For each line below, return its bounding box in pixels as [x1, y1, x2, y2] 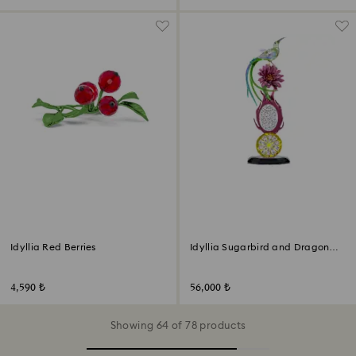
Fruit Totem [190, 253, 244, 263]
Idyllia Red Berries [10, 242, 96, 252]
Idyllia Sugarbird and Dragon [190, 242, 330, 252]
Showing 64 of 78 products [110, 320, 246, 331]
